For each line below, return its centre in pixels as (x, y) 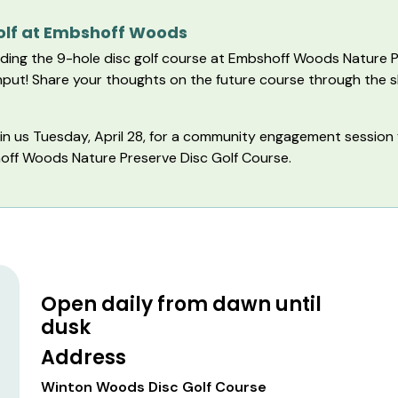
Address (84, 358)
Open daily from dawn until (181, 304)
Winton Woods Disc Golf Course (154, 387)
